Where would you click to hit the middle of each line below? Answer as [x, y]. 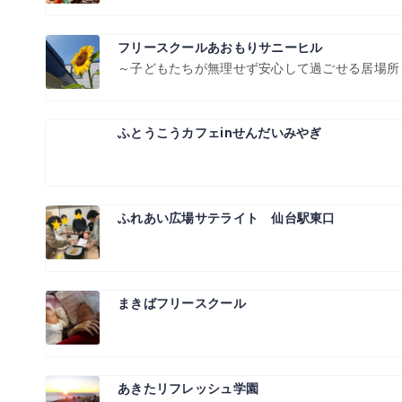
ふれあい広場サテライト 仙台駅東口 [227, 218]
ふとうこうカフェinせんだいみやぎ [220, 133]
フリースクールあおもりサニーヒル [220, 48]
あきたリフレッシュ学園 [188, 389]
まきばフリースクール [182, 303]
